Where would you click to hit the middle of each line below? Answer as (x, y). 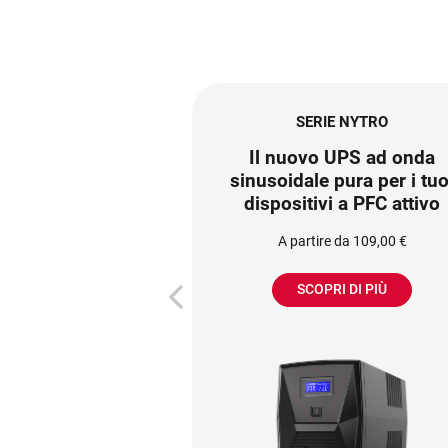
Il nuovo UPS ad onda (342, 157)
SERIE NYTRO (342, 121)
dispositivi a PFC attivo (342, 203)
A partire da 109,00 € (342, 240)
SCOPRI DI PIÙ (342, 289)
